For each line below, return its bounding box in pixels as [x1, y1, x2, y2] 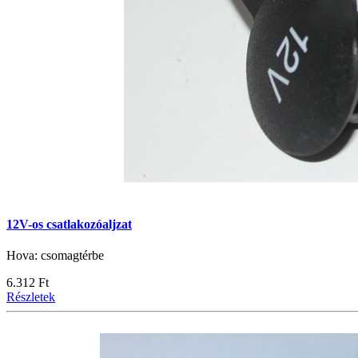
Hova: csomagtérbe [6, 248, 104, 262]
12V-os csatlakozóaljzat [6, 217, 132, 231]
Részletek [6, 289, 55, 304]
